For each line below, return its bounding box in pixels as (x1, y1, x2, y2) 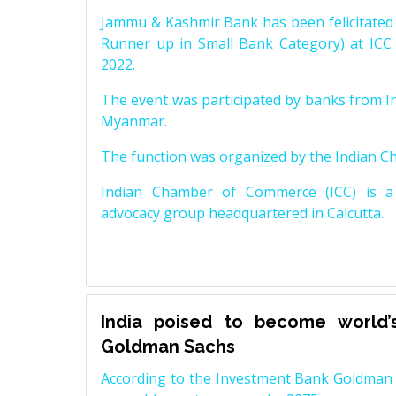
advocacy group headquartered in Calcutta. (101, 203, 384, 224)
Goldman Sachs (101, 336, 235, 358)
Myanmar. (101, 111, 167, 132)
